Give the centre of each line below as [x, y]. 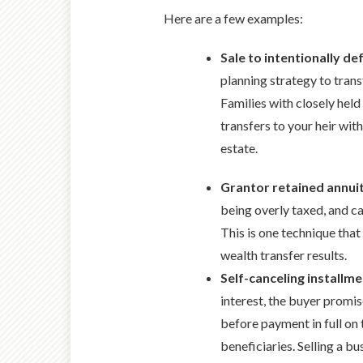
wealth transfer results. [284, 254]
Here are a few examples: [233, 18]
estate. [239, 147]
